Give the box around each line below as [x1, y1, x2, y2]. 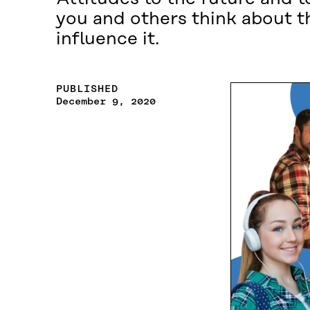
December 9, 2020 [55, 95, 156, 108]
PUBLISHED [55, 82, 118, 95]
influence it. [55, 29, 160, 50]
